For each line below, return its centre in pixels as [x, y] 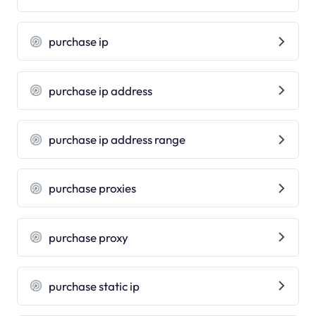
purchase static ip [95, 286]
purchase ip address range [117, 139]
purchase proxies [93, 188]
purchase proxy [89, 237]
